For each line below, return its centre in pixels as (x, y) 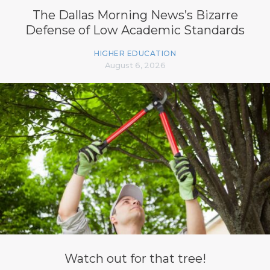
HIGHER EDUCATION (135, 53)
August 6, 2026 (135, 65)
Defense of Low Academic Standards (135, 30)
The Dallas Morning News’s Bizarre (135, 15)
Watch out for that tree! (135, 258)
